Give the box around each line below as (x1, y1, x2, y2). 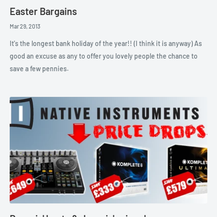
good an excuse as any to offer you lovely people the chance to (10, 51, 198, 60)
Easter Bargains (10, 5, 77, 17)
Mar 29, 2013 (10, 22, 40, 30)
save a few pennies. (10, 64, 69, 73)
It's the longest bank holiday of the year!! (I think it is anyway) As (10, 39, 202, 47)
